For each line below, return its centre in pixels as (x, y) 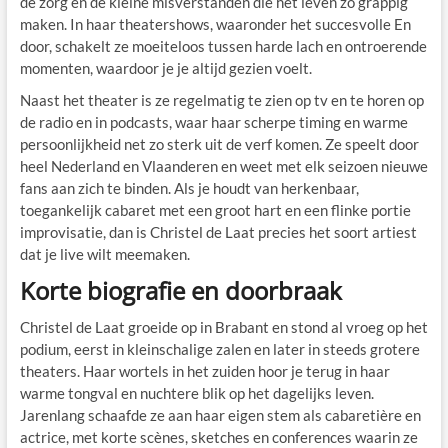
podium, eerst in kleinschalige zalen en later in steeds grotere (219, 348)
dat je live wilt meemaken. (104, 253)
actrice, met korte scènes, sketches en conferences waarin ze (218, 436)
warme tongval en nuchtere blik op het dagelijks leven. (196, 392)
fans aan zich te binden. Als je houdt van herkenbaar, (189, 187)
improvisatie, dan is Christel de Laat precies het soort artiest (218, 231)
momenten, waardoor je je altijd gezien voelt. (165, 67)
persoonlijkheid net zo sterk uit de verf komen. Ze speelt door (219, 143)
